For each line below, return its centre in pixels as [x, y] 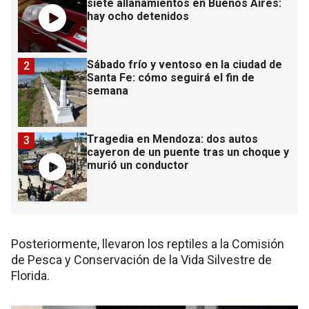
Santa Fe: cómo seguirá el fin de [171, 78]
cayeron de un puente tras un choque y [188, 152]
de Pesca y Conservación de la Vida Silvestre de [141, 260]
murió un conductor [138, 166]
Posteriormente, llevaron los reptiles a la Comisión [148, 244]
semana [108, 91]
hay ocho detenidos [138, 17]
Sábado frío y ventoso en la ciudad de [185, 65]
